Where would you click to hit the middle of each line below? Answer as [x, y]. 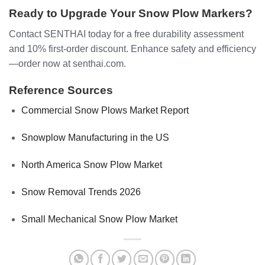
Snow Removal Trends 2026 [81, 192]
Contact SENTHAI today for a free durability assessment [126, 34]
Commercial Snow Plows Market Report [105, 111]
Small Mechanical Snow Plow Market [99, 219]
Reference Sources [61, 90]
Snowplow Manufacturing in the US [95, 138]
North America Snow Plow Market [91, 165]
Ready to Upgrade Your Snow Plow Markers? [131, 14]
